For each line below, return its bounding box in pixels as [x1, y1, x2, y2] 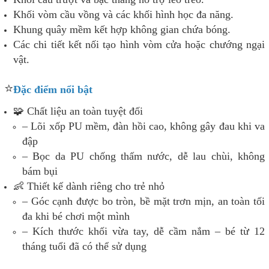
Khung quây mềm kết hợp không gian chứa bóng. [13, 23, 231, 35]
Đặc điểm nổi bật [13, 83, 92, 95]
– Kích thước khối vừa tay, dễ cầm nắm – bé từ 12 [22, 225, 265, 237]
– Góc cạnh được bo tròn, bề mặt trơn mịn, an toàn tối [22, 195, 265, 207]
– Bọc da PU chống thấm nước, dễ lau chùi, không [22, 150, 265, 162]
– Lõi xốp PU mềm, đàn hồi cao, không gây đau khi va [22, 119, 265, 132]
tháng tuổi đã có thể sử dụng [22, 240, 147, 252]
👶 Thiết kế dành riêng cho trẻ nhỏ [13, 180, 165, 192]
